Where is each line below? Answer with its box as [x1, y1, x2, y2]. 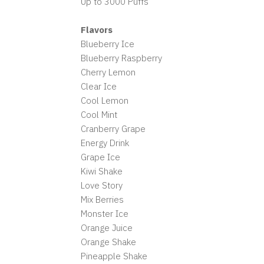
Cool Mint [81, 109, 117, 120]
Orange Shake [81, 236, 136, 247]
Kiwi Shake [81, 166, 123, 177]
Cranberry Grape [81, 123, 146, 134]
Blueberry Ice [81, 38, 134, 49]
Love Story [81, 180, 123, 191]
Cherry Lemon [81, 67, 136, 78]
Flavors [81, 24, 113, 35]
